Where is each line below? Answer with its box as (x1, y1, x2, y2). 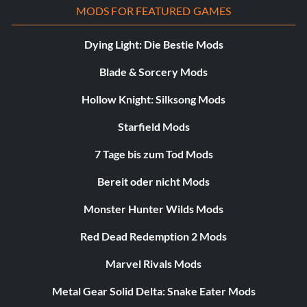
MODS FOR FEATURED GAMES (76, 4, 231, 18)
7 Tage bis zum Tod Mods (94, 147, 213, 161)
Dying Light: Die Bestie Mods (84, 38, 223, 51)
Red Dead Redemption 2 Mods (80, 230, 227, 243)
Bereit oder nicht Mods (97, 175, 210, 188)
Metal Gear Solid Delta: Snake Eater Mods (51, 284, 256, 298)
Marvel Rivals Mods (106, 257, 201, 271)
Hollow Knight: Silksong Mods (82, 93, 225, 106)
